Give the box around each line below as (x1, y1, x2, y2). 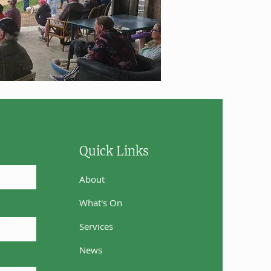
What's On (79, 197, 125, 209)
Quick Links (79, 143, 149, 158)
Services (79, 220, 114, 232)
